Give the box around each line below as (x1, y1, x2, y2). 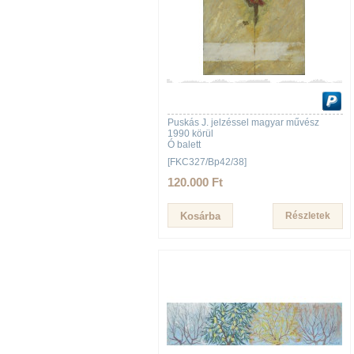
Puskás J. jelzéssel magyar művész (168, 117, 319, 128)
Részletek (285, 210, 330, 221)
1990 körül (168, 128, 213, 139)
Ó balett (168, 139, 201, 150)
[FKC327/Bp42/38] (168, 156, 247, 168)
